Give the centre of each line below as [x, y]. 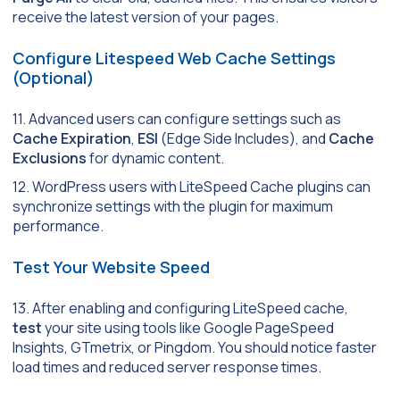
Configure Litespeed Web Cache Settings [174, 58]
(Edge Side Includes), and [243, 138]
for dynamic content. [157, 158]
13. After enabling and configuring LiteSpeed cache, [180, 308]
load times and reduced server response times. [167, 367]
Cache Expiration [72, 138]
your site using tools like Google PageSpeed [188, 327]
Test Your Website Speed [111, 267]
